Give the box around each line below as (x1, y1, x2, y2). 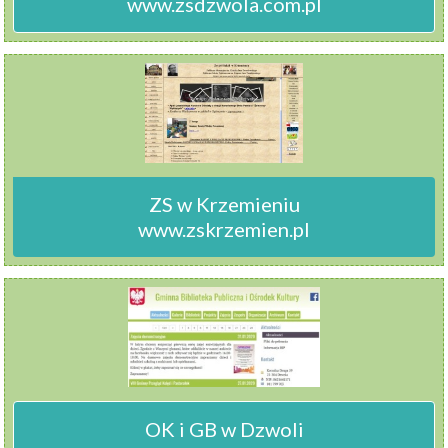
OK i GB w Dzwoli (144, 417, 304, 441)
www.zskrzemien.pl (138, 217, 310, 241)
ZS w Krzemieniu (148, 192, 300, 216)
